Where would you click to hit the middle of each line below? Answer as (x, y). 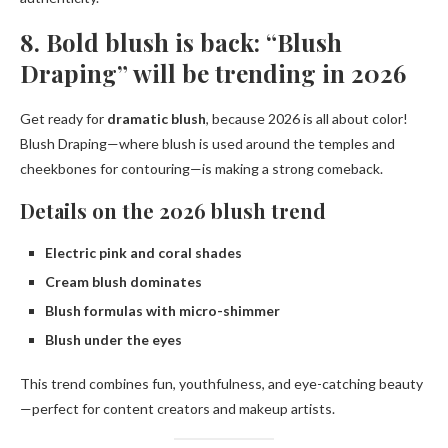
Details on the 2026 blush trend (173, 211)
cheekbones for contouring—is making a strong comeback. (201, 169)
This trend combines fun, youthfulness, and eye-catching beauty (221, 384)
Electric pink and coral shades (143, 253)
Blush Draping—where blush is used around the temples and (207, 144)
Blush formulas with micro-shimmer (162, 311)
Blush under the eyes (113, 340)
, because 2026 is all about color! (307, 119)
